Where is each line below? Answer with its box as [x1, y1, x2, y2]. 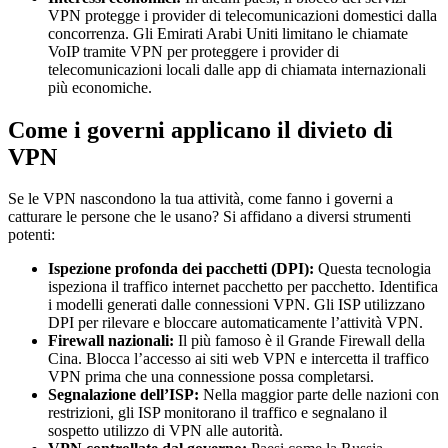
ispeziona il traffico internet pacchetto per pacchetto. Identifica [48, 278, 438, 296]
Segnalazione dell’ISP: [48, 386, 199, 404]
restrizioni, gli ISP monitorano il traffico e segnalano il [48, 404, 387, 422]
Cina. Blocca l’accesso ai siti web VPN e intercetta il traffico [48, 350, 429, 368]
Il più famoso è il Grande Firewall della [174, 332, 425, 350]
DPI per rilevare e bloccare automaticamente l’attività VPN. [48, 314, 423, 332]
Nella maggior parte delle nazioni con [199, 386, 439, 404]
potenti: [8, 226, 55, 244]
